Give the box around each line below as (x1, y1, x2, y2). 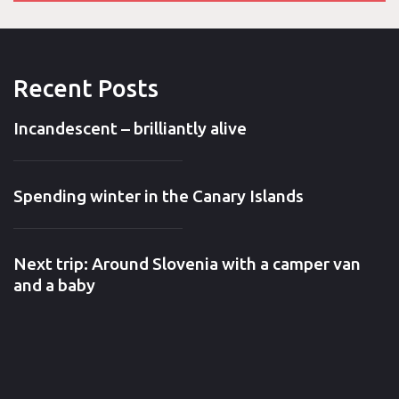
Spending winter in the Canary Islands (12, 186, 304, 207)
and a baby (12, 275, 95, 296)
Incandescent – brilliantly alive (12, 118, 247, 139)
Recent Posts (12, 75, 159, 102)
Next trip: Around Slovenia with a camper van (12, 254, 361, 274)
